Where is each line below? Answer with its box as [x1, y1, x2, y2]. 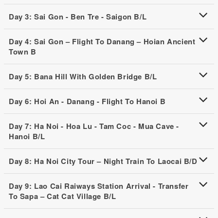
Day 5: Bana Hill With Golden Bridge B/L [9, 71, 157, 82]
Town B [9, 46, 36, 57]
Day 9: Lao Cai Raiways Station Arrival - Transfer [9, 180, 189, 191]
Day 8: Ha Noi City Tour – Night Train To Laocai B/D [9, 155, 198, 166]
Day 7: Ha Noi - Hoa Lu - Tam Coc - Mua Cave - [9, 120, 180, 131]
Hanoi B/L [9, 130, 45, 142]
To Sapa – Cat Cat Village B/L [9, 190, 116, 201]
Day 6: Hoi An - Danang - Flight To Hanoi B [9, 95, 166, 107]
